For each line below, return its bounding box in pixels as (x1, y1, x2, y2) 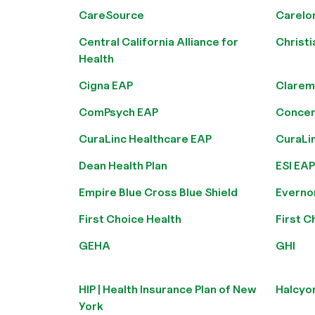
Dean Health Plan (79, 159, 167, 172)
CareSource (79, 8, 144, 22)
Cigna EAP (79, 79, 133, 92)
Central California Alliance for (79, 35, 238, 49)
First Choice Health (79, 212, 181, 226)
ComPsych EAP (79, 105, 158, 119)
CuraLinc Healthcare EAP (79, 132, 212, 146)
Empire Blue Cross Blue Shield (79, 186, 238, 199)
